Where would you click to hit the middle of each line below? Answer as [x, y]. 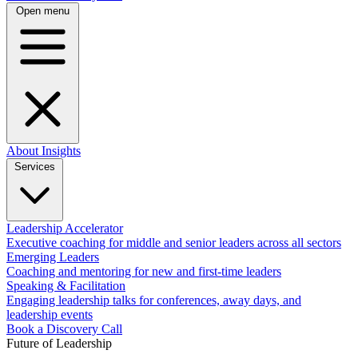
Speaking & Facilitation [66, 286]
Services [35, 167]
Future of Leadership [59, 343]
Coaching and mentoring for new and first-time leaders [144, 271]
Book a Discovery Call [64, 329]
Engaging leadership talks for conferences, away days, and [154, 300]
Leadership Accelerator [65, 228]
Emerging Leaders [53, 257]
